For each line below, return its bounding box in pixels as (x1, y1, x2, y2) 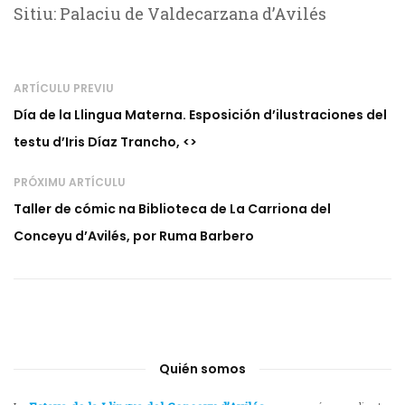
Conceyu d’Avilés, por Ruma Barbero (14, 227, 254, 245)
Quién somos (159, 360, 246, 378)
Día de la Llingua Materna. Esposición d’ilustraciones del (14, 106, 387, 124)
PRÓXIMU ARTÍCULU (14, 174, 126, 190)
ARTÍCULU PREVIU (14, 80, 114, 96)
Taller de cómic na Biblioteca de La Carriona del (14, 200, 331, 218)
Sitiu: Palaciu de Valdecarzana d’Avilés (14, 3, 326, 24)
